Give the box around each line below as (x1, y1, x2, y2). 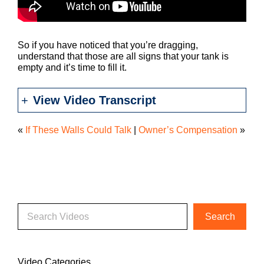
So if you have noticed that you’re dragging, (18, 40, 198, 51)
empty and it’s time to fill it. (18, 62, 127, 73)
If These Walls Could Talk (25, 125, 131, 136)
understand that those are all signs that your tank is (18, 51, 229, 62)
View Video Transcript (33, 94, 156, 107)
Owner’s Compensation (138, 125, 237, 136)
